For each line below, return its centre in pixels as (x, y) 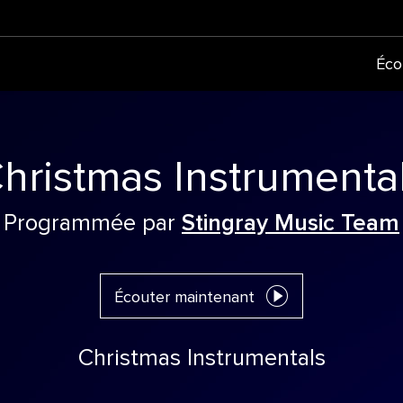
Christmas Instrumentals (201, 358)
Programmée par (93, 223)
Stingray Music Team (291, 223)
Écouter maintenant (184, 298)
